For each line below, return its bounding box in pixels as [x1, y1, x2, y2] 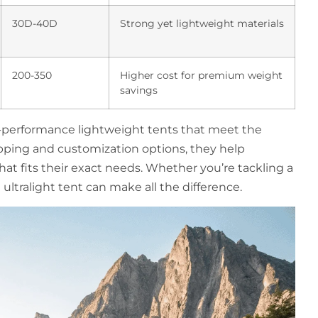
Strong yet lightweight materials [120, 16, 284, 30]
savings [120, 83, 158, 97]
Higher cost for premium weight [120, 68, 283, 82]
